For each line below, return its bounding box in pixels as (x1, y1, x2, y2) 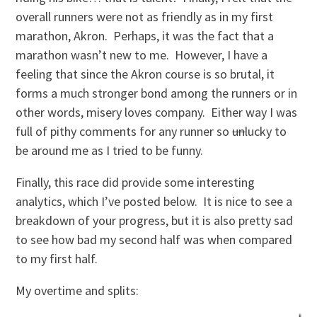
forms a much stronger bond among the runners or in (16, 85, 298, 102)
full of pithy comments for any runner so (16, 123, 233, 140)
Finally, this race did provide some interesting (16, 174, 255, 191)
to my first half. (16, 250, 98, 267)
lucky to (245, 123, 287, 140)
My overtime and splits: (16, 282, 139, 299)
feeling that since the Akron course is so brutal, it (16, 66, 275, 83)
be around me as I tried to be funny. (16, 142, 204, 159)
